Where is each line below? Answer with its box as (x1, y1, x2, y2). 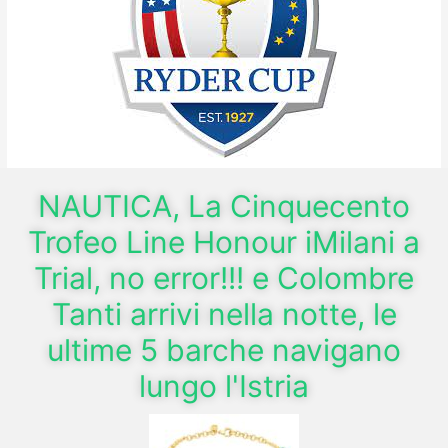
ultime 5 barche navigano (47, 331, 401, 368)
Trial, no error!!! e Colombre (34, 259, 414, 296)
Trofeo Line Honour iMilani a (28, 223, 420, 260)
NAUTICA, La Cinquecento (38, 187, 410, 224)
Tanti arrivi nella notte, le (51, 295, 397, 332)
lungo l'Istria (139, 367, 309, 404)
